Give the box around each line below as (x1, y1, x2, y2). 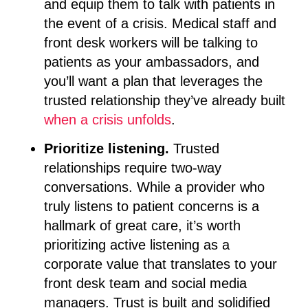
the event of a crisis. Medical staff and (44, 15, 276, 31)
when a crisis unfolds (44, 111, 171, 127)
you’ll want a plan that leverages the (44, 73, 263, 89)
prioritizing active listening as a (44, 236, 230, 252)
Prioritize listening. (44, 140, 173, 156)
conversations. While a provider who (44, 179, 265, 195)
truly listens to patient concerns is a (44, 198, 259, 214)
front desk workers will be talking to (44, 34, 258, 50)
